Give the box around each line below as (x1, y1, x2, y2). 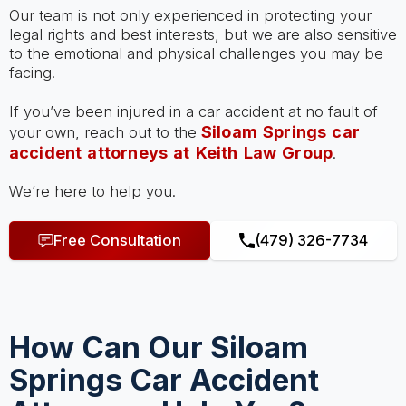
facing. (8, 63, 55, 82)
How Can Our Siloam (8, 328, 308, 365)
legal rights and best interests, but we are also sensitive (8, 25, 397, 44)
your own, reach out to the (8, 122, 201, 141)
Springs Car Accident (8, 361, 319, 398)
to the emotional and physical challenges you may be (8, 44, 383, 63)
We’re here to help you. (8, 182, 176, 201)
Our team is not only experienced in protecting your (8, 6, 372, 25)
